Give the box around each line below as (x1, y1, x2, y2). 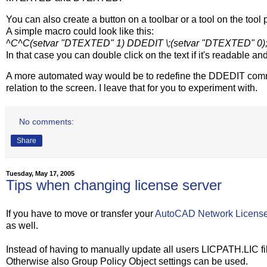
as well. (6, 221, 38, 231)
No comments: (19, 117, 74, 127)
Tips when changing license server (6, 177, 222, 194)
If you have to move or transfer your (6, 209, 155, 219)
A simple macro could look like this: (6, 26, 154, 36)
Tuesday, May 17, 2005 (6, 170, 74, 178)
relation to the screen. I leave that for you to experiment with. (6, 83, 257, 94)
